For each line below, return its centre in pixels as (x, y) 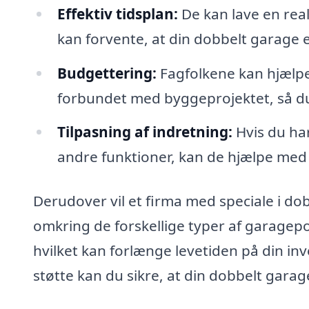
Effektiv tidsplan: (117, 13)
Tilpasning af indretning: (144, 132)
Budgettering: (107, 73)
